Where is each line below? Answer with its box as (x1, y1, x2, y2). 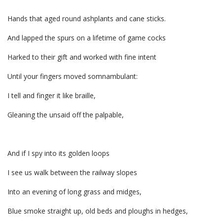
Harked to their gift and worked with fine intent (7, 52, 158, 62)
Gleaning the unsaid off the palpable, (7, 110, 124, 119)
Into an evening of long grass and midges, (7, 187, 144, 196)
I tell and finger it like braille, (7, 91, 98, 100)
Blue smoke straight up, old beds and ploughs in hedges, (7, 206, 190, 216)
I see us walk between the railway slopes (7, 168, 139, 177)
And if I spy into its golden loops (7, 148, 111, 158)
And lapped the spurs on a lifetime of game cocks (7, 33, 168, 42)
